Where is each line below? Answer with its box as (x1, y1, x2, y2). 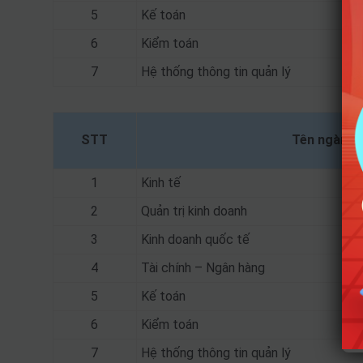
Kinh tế (140, 175, 181, 190)
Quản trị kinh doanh (140, 203, 247, 219)
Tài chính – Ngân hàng (140, 260, 265, 275)
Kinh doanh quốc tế (140, 232, 250, 247)
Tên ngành (291, 132, 355, 147)
